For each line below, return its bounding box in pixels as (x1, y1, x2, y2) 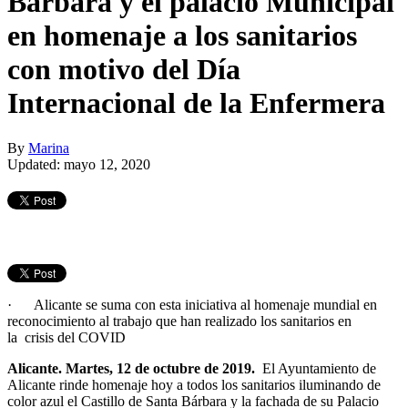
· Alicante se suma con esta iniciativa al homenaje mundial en (7, 296, 377, 312)
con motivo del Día (7, 53, 240, 87)
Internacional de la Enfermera (7, 87, 385, 120)
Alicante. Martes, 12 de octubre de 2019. (7, 360, 259, 376)
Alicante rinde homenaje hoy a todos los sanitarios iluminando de (7, 376, 381, 393)
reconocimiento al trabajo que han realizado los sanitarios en (7, 312, 352, 329)
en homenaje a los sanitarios (7, 19, 357, 53)
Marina (28, 139, 69, 156)
